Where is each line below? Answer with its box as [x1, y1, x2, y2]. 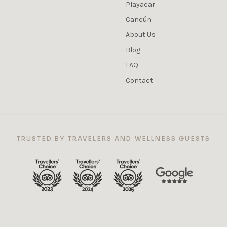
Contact [126, 76, 153, 85]
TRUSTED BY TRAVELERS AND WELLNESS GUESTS [16, 135, 211, 143]
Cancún [126, 15, 152, 24]
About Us [126, 30, 156, 40]
